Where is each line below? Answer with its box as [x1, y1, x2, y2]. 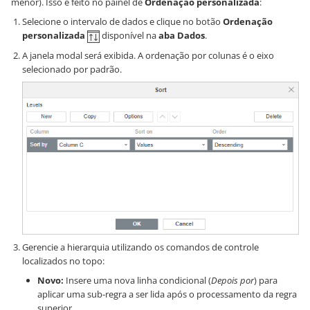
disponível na [100, 29, 158, 42]
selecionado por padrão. [22, 62, 122, 75]
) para [254, 274, 277, 287]
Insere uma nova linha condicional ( [64, 274, 211, 287]
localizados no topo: [22, 255, 104, 268]
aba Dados [158, 29, 205, 42]
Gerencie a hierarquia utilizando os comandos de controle [22, 241, 259, 254]
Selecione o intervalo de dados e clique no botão [22, 15, 223, 28]
